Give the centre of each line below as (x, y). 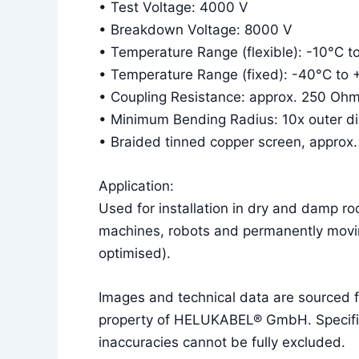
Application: (136, 186)
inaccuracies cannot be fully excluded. (222, 342)
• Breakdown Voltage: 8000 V (196, 29)
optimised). (135, 253)
